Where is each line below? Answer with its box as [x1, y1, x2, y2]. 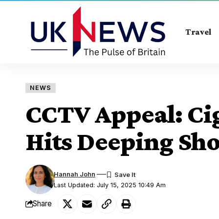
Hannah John [54, 170, 96, 178]
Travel [185, 26, 212, 37]
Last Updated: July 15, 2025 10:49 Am [54, 181, 166, 189]
